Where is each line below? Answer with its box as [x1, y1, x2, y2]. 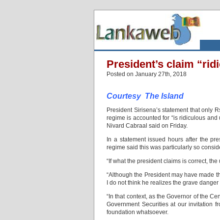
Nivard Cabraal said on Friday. [107, 122, 188, 129]
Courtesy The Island [107, 92, 184, 100]
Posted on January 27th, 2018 [107, 71, 187, 78]
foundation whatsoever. [107, 209, 168, 216]
